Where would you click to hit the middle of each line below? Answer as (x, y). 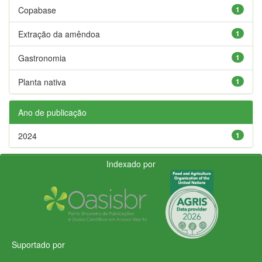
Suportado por (38, 244)
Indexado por (131, 163)
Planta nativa (42, 82)
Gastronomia (42, 58)
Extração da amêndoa (59, 34)
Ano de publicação (52, 112)
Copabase (37, 10)
